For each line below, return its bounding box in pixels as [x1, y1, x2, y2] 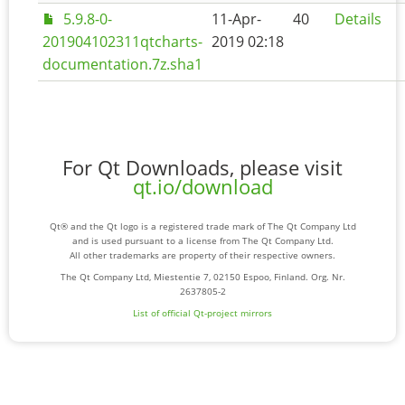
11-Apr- [212, 9, 261, 29]
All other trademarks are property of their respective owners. [70, 249, 335, 262]
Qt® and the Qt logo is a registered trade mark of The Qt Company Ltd [49, 220, 356, 233]
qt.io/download [132, 174, 273, 201]
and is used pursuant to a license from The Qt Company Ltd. [71, 234, 334, 248]
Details [334, 9, 381, 29]
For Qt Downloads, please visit [62, 155, 343, 182]
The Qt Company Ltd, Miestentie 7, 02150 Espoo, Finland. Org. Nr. [60, 270, 345, 284]
